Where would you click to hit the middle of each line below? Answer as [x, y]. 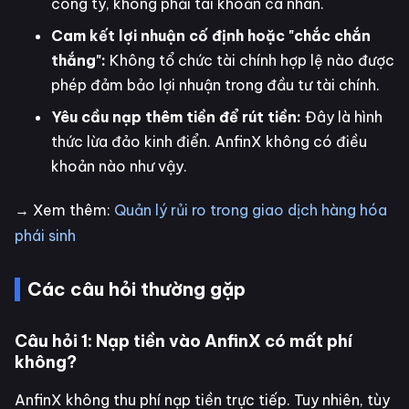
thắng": [79, 61]
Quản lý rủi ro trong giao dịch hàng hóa [251, 210]
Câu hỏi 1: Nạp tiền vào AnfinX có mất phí [184, 341]
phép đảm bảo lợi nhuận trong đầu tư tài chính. [215, 85]
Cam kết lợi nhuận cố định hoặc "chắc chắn [211, 36]
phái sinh [45, 236]
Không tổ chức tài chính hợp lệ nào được [250, 61]
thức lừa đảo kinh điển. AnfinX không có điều [209, 142]
